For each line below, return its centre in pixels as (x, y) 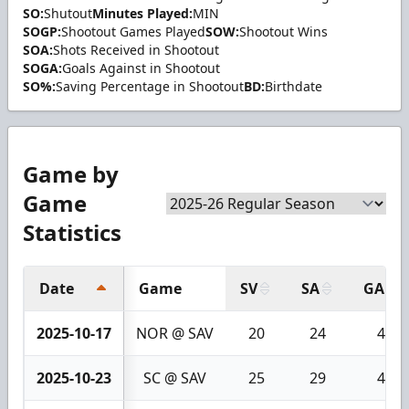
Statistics (72, 232)
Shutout (68, 13)
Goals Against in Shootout (141, 68)
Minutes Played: (142, 13)
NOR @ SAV (175, 333)
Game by (71, 173)
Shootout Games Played (133, 31)
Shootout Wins (283, 31)
